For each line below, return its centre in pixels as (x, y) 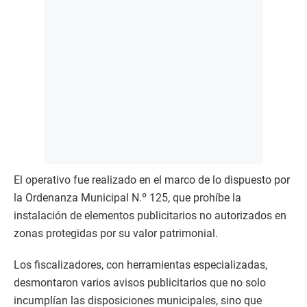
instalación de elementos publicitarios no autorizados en (150, 216)
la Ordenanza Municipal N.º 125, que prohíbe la (127, 198)
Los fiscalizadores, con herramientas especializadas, (140, 265)
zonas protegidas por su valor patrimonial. (116, 233)
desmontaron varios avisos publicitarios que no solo (140, 283)
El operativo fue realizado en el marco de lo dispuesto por (152, 180)
